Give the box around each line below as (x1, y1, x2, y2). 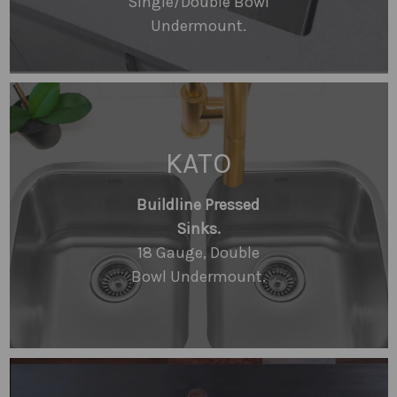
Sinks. (175, 219, 221, 238)
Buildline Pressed (136, 195, 261, 214)
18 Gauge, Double (136, 243, 260, 262)
